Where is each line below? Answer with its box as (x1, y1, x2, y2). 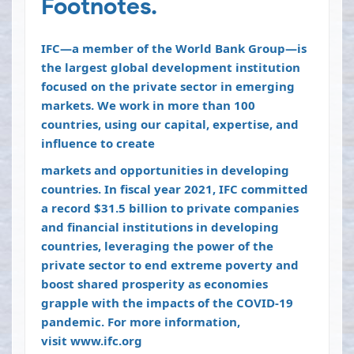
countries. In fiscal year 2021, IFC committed (41, 181, 308, 198)
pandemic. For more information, (41, 314, 240, 330)
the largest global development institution (41, 59, 300, 76)
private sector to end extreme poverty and (41, 257, 299, 273)
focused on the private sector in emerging (41, 78, 295, 95)
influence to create (41, 135, 155, 152)
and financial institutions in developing (41, 219, 279, 235)
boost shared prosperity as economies (41, 276, 268, 292)
